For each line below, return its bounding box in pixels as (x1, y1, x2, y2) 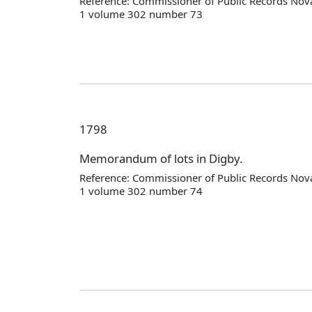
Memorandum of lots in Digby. (79, 150, 243, 167)
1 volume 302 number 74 (79, 183, 203, 198)
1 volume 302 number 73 (79, 6, 203, 21)
